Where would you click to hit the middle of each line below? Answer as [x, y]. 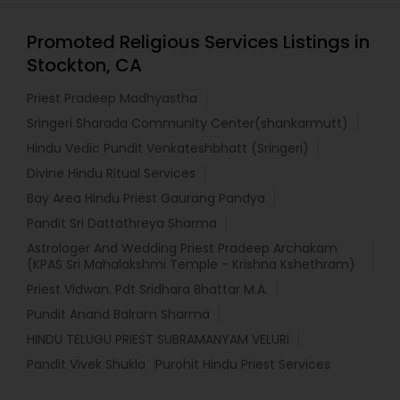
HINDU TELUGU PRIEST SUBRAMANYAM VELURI [158, 340]
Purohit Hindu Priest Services [243, 365]
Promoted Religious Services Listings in [198, 42]
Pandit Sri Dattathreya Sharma [122, 224]
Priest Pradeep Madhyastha [112, 99]
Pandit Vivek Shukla [86, 365]
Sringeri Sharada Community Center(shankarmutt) [187, 124]
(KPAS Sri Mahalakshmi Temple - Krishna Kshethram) [191, 265]
